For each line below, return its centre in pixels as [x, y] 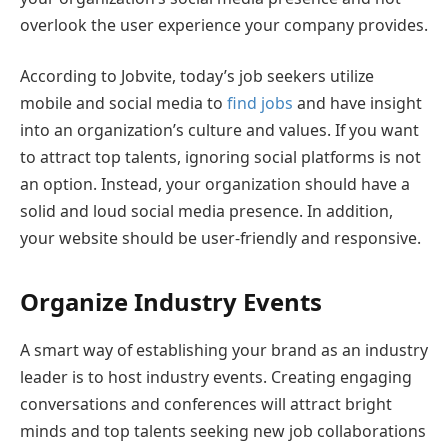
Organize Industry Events [171, 302]
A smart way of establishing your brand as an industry [224, 350]
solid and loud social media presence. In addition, [206, 211]
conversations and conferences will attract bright [206, 404]
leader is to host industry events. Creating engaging [216, 377]
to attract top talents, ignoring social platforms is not [220, 157]
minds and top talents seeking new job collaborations [223, 431]
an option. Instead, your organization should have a [215, 184]
